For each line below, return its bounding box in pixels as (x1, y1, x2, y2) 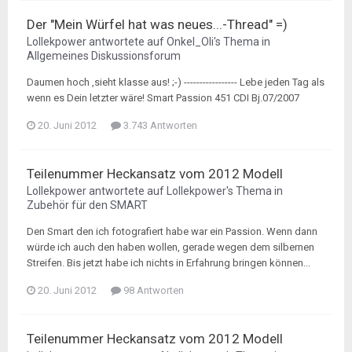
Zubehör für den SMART (27, 199, 148, 211)
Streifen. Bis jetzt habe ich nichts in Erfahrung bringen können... (27, 257, 310, 269)
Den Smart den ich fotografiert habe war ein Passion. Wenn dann (27, 225, 317, 237)
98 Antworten (121, 284, 184, 296)
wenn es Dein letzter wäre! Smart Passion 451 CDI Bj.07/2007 (27, 92, 299, 104)
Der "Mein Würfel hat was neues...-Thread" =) (27, 16, 288, 32)
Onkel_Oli (167, 35, 214, 48)
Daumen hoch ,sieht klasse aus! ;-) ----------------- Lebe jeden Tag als (27, 76, 324, 88)
